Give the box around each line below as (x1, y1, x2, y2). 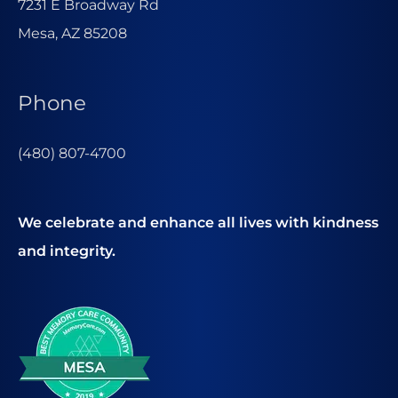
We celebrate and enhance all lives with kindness (18, 212, 378, 231)
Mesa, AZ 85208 (18, 23, 127, 42)
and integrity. (18, 241, 115, 259)
